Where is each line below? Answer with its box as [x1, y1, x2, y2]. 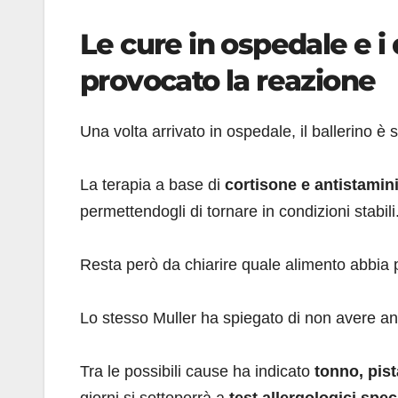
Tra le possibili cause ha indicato [80, 362, 314, 381]
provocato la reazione [80, 62, 376, 98]
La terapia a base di [80, 176, 225, 195]
